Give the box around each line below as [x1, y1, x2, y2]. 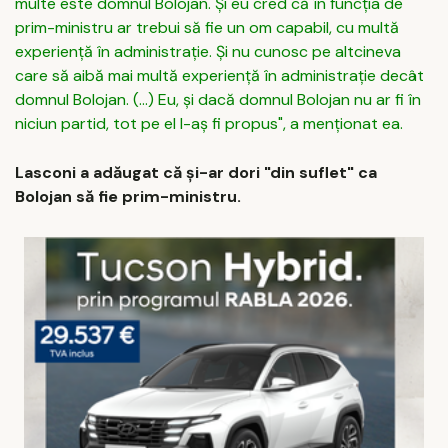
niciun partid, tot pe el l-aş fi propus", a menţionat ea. [15, 112, 403, 134]
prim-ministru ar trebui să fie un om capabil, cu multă [15, 16, 399, 38]
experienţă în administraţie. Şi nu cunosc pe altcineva [15, 40, 401, 62]
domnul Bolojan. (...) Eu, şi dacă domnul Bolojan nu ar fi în [15, 88, 421, 110]
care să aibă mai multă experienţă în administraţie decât [15, 64, 424, 86]
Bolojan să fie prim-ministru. [15, 186, 241, 208]
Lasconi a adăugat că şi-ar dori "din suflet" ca [15, 162, 377, 184]
